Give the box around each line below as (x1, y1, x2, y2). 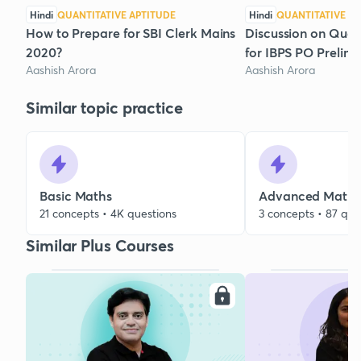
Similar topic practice (26, 97, 183, 119)
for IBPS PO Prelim (245, 44, 355, 61)
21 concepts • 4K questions (39, 205, 176, 222)
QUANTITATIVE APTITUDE (57, 8, 176, 22)
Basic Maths (39, 187, 113, 205)
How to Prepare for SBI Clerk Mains (26, 24, 236, 42)
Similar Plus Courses (26, 234, 174, 257)
